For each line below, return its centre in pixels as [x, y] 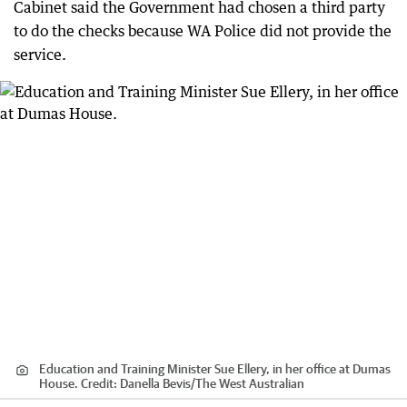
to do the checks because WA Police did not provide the [203, 31]
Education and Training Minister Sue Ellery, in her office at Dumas [215, 368]
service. [40, 55]
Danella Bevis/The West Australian [212, 383]
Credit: [99, 383]
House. [59, 383]
